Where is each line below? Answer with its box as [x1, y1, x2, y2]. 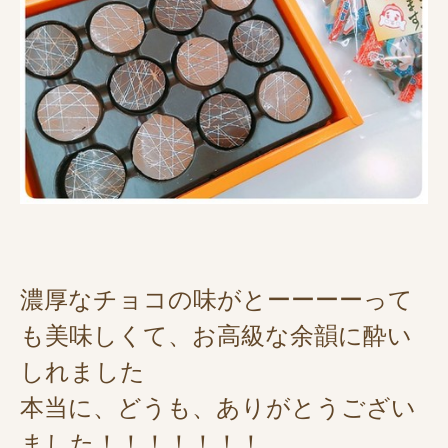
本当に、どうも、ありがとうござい [20, 393, 416, 423]
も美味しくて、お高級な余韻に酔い [20, 321, 412, 351]
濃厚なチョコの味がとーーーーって [20, 285, 413, 315]
